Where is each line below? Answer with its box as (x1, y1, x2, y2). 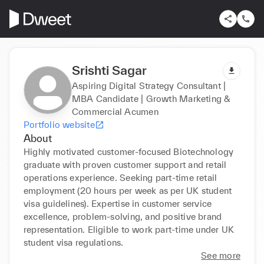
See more (201, 250, 240, 260)
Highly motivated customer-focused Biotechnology (24, 146, 234, 157)
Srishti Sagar (72, 62, 147, 77)
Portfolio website (24, 119, 95, 130)
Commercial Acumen (72, 106, 159, 117)
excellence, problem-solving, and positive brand (24, 211, 222, 222)
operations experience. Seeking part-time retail (24, 172, 217, 183)
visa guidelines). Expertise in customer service (24, 198, 212, 209)
